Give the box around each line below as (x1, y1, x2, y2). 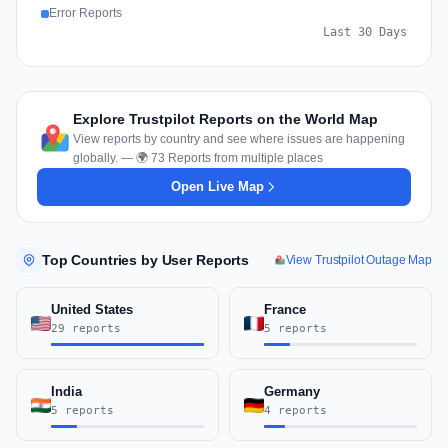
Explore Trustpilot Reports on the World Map (73, 111, 378, 128)
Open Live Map (170, 179, 264, 195)
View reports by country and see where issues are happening (73, 132, 405, 147)
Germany (264, 384, 320, 400)
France (264, 302, 306, 318)
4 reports (264, 404, 327, 418)
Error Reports (49, 6, 122, 21)
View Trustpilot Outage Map (285, 252, 432, 267)
